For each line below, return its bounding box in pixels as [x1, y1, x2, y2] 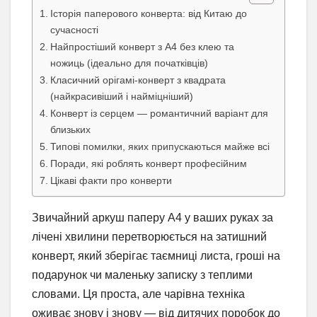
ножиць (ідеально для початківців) [50, 57, 208, 69]
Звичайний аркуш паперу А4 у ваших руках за [32, 212, 273, 224]
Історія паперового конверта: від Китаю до [50, 8, 247, 20]
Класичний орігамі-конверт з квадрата [50, 74, 226, 86]
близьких [50, 124, 91, 136]
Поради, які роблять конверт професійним [50, 158, 247, 170]
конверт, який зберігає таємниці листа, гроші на [32, 250, 280, 263]
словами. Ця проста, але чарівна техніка [32, 288, 245, 301]
